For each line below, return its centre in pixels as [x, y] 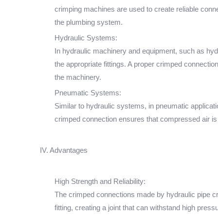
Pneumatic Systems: [88, 93]
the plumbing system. [89, 22]
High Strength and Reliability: [100, 181]
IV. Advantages [64, 150]
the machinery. [78, 77]
